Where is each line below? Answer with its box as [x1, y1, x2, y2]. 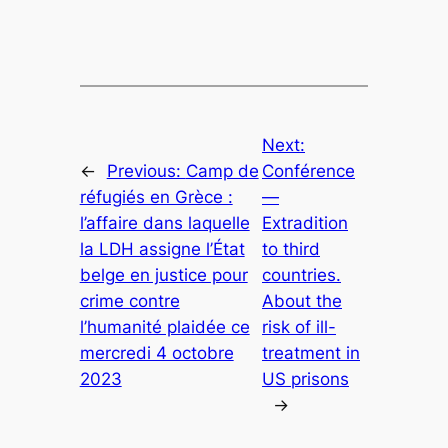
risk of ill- [262, 317, 336, 338]
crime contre [79, 291, 180, 312]
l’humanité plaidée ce [79, 317, 250, 338]
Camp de [185, 161, 259, 182]
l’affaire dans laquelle [79, 213, 250, 234]
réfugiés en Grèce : [79, 187, 233, 208]
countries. [262, 265, 341, 286]
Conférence [262, 161, 355, 182]
